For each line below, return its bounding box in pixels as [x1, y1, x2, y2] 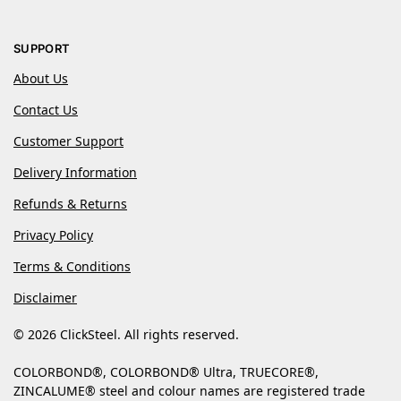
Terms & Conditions [13, 257, 131, 275]
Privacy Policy [13, 226, 93, 243]
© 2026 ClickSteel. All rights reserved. [13, 325, 243, 343]
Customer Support [13, 132, 124, 149]
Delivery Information [13, 163, 137, 181]
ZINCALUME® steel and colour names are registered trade [13, 381, 365, 399]
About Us [13, 69, 68, 87]
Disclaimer [13, 288, 77, 306]
